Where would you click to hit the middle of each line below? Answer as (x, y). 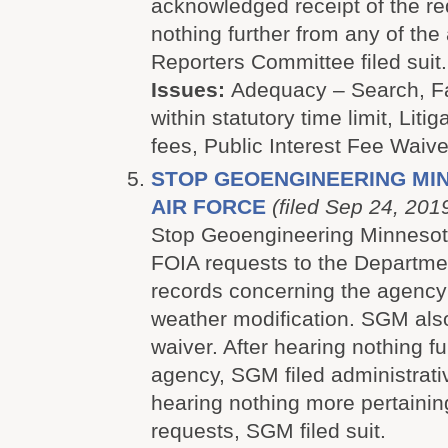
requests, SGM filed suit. (268, 430)
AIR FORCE (208, 206)
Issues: (191, 89)
